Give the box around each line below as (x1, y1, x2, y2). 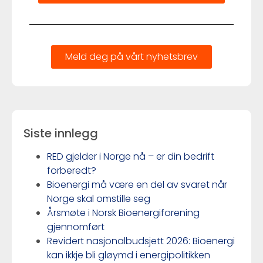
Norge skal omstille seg (47, 191, 150, 205)
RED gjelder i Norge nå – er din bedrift (47, 149, 214, 163)
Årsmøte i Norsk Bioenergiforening (47, 205, 200, 220)
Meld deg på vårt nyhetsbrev (65, 49, 198, 63)
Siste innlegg (23, 124, 98, 141)
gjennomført (47, 220, 104, 234)
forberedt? (47, 163, 96, 177)
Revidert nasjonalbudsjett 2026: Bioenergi (47, 234, 235, 248)
